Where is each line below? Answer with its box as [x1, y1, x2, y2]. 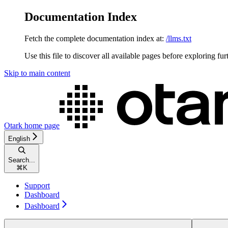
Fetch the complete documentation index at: [24, 34, 164, 43]
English [8, 134, 30, 142]
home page [22, 121, 60, 130]
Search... [8, 156, 35, 164]
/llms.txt [166, 34, 191, 43]
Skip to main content [4, 68, 70, 77]
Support [24, 181, 50, 190]
